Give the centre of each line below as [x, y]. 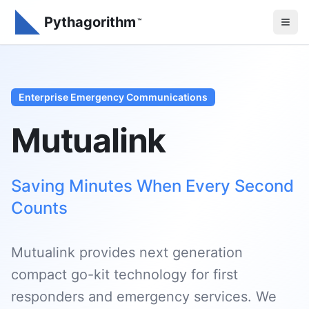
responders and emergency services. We [144, 297]
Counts [39, 208]
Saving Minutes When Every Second [152, 186]
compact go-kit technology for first [124, 275]
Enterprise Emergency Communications [113, 97]
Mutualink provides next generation [127, 252]
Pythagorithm [90, 22]
